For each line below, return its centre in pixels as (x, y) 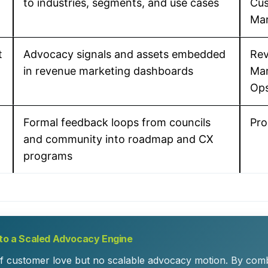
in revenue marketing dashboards (108, 71)
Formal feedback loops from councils (117, 122)
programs (48, 156)
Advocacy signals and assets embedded (124, 54)
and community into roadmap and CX (118, 139)
